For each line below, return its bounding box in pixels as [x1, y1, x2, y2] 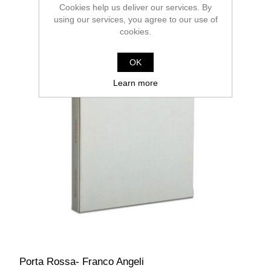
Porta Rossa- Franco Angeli [19, 255, 145, 267]
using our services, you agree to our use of [53, 14, 218, 24]
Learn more [113, 77, 158, 88]
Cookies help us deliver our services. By [59, 2, 212, 12]
